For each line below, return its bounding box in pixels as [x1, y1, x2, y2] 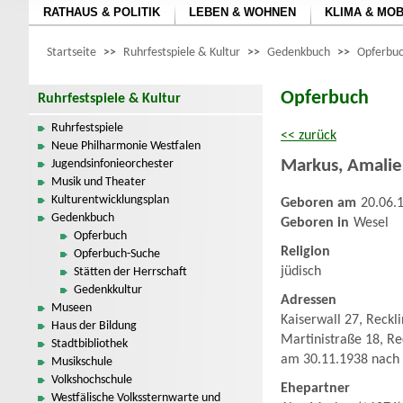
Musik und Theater [51, 175, 146, 189]
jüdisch [281, 264, 321, 279]
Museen [51, 301, 92, 315]
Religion [281, 245, 330, 259]
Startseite [47, 46, 96, 59]
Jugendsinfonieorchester [51, 157, 174, 171]
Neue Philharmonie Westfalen [51, 139, 201, 153]
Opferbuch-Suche [74, 247, 160, 261]
